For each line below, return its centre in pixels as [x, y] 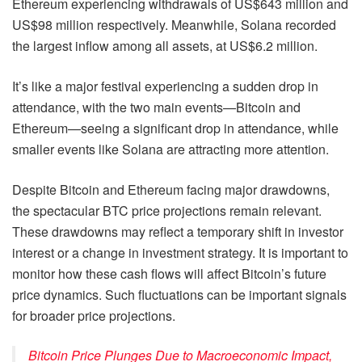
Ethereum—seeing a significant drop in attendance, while [175, 128]
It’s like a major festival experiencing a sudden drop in [165, 86]
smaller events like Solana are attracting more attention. [170, 149]
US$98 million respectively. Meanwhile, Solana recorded [174, 24]
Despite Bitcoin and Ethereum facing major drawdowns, [171, 189]
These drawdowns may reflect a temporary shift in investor [178, 231]
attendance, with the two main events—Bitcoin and [156, 107]
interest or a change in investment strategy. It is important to [180, 252]
